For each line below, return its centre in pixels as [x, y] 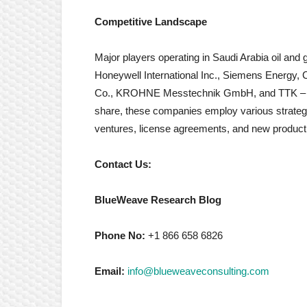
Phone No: [120, 235]
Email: [110, 271]
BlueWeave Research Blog [158, 200]
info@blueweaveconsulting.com [198, 271]
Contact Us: [123, 164]
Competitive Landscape [151, 22]
